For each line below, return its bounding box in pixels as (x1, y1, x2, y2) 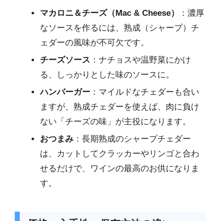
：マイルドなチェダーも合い (90, 87, 199, 97)
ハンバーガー (40, 87, 90, 97)
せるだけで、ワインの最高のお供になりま (40, 163, 199, 173)
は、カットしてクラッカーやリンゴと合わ (40, 148, 199, 158)
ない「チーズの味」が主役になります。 (40, 116, 191, 126)
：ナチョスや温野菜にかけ (90, 55, 191, 65)
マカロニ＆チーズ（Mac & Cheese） (40, 8, 179, 18)
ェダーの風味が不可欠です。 (40, 37, 149, 47)
